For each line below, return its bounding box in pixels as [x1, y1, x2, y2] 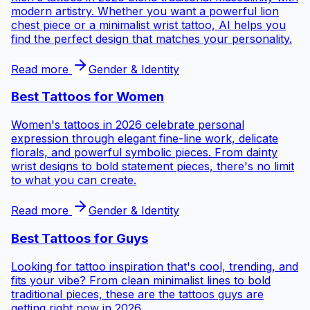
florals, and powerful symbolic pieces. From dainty [11, 145, 277, 160]
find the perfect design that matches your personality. [11, 31, 292, 46]
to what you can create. [11, 173, 136, 188]
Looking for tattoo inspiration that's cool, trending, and [11, 259, 298, 273]
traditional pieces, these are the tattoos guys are [11, 286, 264, 301]
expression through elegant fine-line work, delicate [11, 131, 278, 146]
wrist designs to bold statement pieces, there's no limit [11, 159, 294, 174]
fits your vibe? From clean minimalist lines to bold [11, 273, 271, 287]
